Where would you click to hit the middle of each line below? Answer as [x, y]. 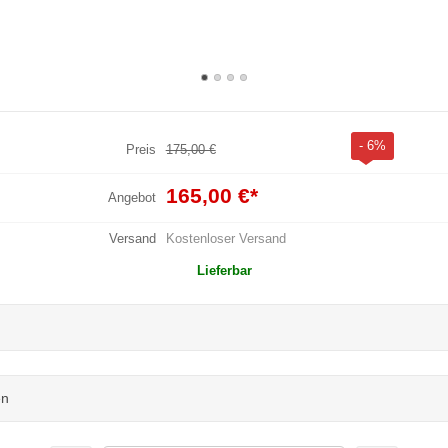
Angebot [131, 197]
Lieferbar [224, 270]
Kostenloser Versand [225, 238]
